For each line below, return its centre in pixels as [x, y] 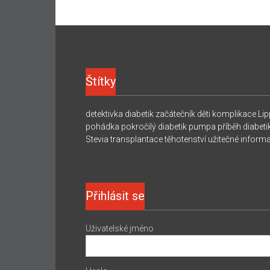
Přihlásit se [115, 196]
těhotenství [186, 139]
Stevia [97, 139]
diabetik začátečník [160, 114]
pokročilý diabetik [154, 126]
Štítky [101, 81]
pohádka [103, 126]
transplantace [137, 139]
